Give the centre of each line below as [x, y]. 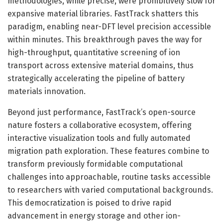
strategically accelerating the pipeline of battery [96, 78]
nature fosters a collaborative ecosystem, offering [100, 125]
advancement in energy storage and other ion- [94, 216]
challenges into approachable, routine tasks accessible [109, 177]
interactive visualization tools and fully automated [99, 138]
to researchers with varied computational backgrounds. [110, 190]
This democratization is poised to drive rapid [90, 203]
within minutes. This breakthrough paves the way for [105, 39]
